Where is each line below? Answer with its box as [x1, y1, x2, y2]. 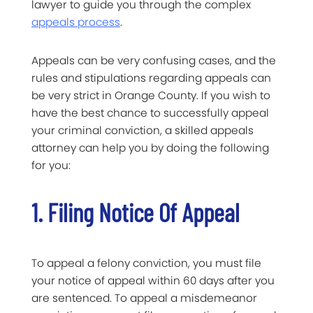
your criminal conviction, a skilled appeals [31, 123, 254, 138]
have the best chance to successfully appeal [31, 105, 269, 121]
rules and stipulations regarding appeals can [31, 71, 271, 86]
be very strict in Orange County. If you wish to [31, 88, 270, 103]
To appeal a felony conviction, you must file [31, 256, 261, 271]
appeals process [31, 15, 120, 30]
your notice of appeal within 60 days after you [31, 273, 275, 289]
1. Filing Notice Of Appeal [31, 197, 240, 228]
